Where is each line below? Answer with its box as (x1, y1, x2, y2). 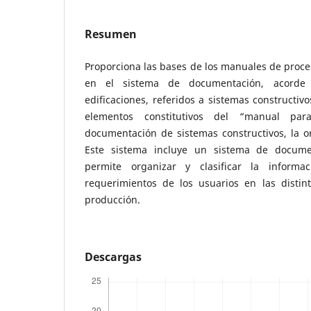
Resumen (85, 26, 137, 42)
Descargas (85, 249, 142, 264)
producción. (85, 192, 140, 206)
